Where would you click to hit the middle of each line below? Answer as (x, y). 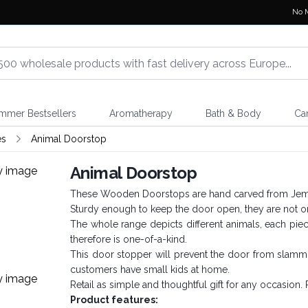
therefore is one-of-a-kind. (130, 239)
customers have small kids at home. (150, 269)
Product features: (114, 300)
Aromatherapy (141, 113)
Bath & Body (233, 113)
